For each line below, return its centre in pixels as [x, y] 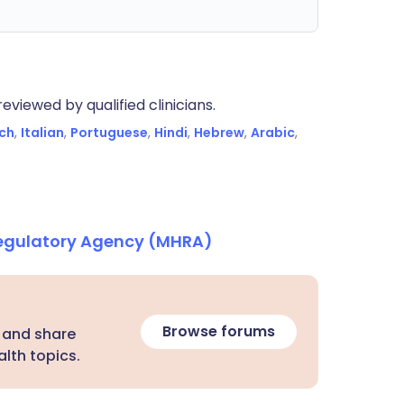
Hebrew [219, 133]
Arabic [273, 133]
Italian [42, 133]
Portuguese [109, 133]
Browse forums [219, 331]
